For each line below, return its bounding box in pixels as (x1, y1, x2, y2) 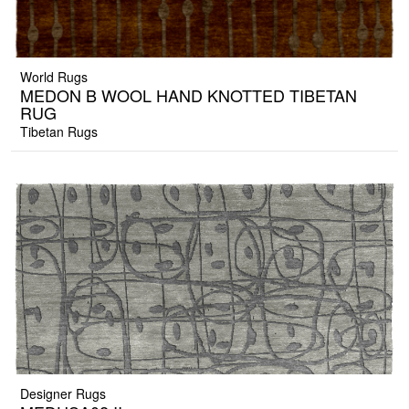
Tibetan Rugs (20, 122, 98, 142)
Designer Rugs (20, 384, 106, 404)
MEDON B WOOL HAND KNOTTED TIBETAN (20, 83, 357, 108)
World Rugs (20, 68, 88, 87)
